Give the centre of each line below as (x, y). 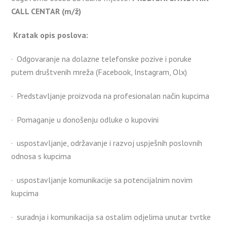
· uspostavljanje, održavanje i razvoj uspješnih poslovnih (107, 143)
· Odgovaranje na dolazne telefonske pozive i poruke (102, 59)
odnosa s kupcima (41, 156)
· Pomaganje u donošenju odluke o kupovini (85, 119)
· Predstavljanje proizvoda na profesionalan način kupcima (110, 96)
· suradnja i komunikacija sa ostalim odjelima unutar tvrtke (111, 217)
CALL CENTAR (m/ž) (46, 11)
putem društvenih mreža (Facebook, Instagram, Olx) (99, 72)
